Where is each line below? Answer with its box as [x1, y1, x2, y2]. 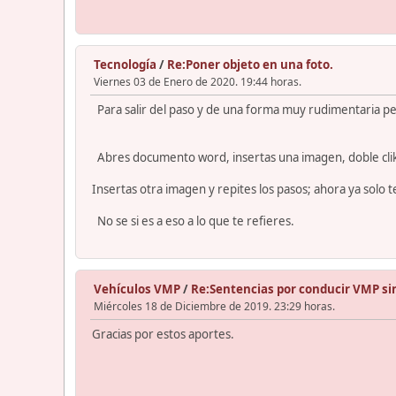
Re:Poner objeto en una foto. [167, 56, 333, 72]
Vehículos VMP [94, 280, 180, 297]
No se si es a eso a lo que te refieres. [92, 212, 294, 229]
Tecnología [94, 56, 156, 72]
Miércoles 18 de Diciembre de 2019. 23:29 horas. [94, 298, 335, 314]
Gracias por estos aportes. [92, 325, 234, 342]
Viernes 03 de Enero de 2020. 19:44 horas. [94, 73, 301, 89]
